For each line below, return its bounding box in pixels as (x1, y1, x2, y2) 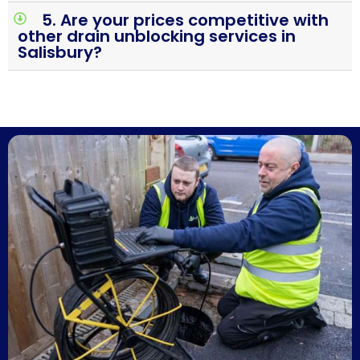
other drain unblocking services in (18, 25, 296, 48)
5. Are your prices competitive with (42, 9, 329, 32)
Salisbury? (18, 41, 102, 64)
